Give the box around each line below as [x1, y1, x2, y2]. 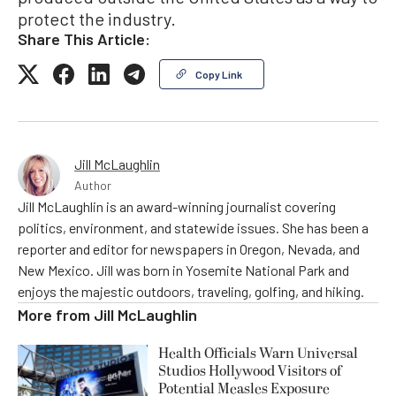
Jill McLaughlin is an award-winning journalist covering [18, 197, 336, 215]
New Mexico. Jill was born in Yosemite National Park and [18, 261, 349, 278]
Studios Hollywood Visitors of [158, 360, 341, 382]
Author [74, 177, 111, 193]
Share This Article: [18, 28, 150, 49]
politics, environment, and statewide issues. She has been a [18, 218, 369, 236]
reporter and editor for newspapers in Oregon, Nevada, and [18, 240, 360, 257]
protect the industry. [18, 7, 176, 29]
